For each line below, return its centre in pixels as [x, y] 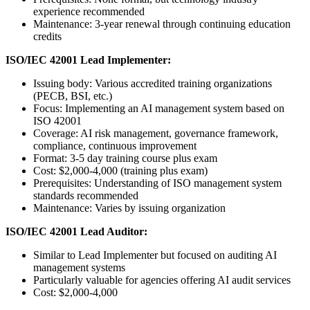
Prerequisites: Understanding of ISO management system [157, 183]
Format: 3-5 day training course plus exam [125, 158]
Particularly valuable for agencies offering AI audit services [162, 280]
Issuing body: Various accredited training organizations [153, 84]
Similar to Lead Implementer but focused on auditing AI [155, 255]
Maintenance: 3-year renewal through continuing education [162, 24]
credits [47, 37]
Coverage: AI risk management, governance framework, [156, 134]
